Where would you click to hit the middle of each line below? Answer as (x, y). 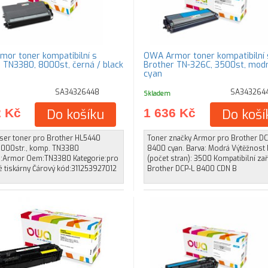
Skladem (157, 93)
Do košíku (76, 115)
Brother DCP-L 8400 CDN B (192, 169)
